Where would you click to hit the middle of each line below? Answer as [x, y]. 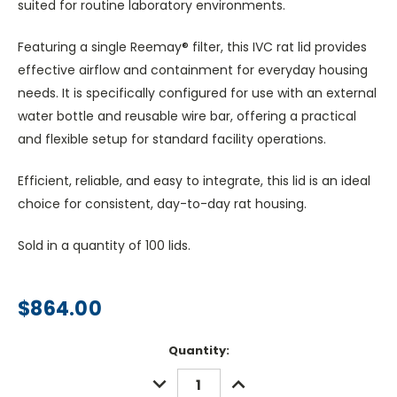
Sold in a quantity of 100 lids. [104, 246]
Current [43, 351]
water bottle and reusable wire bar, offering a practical [187, 117]
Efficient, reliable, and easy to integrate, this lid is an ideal [194, 181]
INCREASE [256, 378]
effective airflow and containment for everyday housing [193, 70]
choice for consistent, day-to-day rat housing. [162, 204]
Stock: [38, 368]
